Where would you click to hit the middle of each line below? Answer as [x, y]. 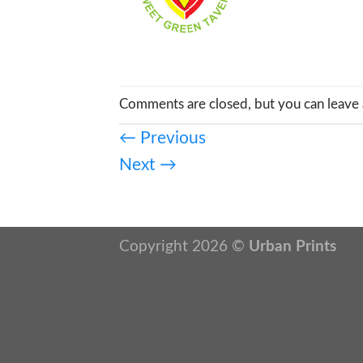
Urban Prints [293, 246]
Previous [171, 138]
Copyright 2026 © [184, 246]
